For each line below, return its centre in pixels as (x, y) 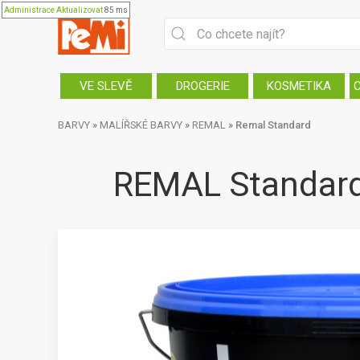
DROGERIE (202, 86)
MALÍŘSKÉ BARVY (141, 125)
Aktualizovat (80, 10)
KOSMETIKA (299, 86)
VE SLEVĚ (106, 86)
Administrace (29, 10)
